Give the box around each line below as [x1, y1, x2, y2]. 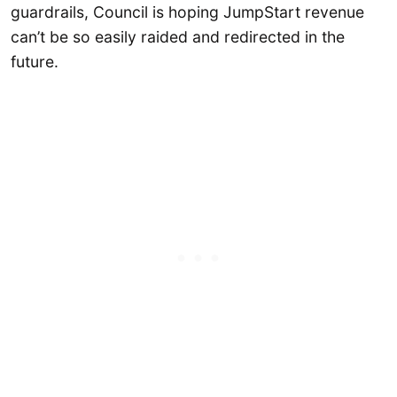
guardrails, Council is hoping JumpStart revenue [11, 3, 364, 22]
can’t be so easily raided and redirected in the [11, 27, 345, 47]
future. [11, 52, 58, 72]
